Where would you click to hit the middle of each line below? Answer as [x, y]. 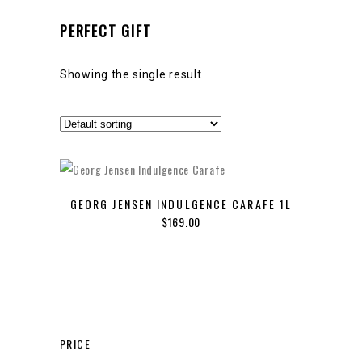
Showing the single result [131, 74]
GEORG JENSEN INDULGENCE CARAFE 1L [181, 204]
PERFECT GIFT [106, 31]
